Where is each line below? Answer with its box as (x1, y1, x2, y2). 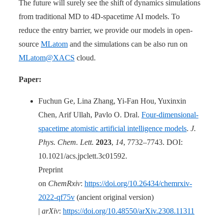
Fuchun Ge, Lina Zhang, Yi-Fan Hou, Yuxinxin (38, 97, 186, 106)
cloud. (75, 54, 96, 62)
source (19, 40, 41, 49)
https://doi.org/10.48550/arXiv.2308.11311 (63, 207, 194, 216)
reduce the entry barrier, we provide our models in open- (19, 26, 192, 35)
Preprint (38, 165, 63, 174)
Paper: (19, 75, 41, 84)
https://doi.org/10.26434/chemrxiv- (84, 179, 192, 188)
